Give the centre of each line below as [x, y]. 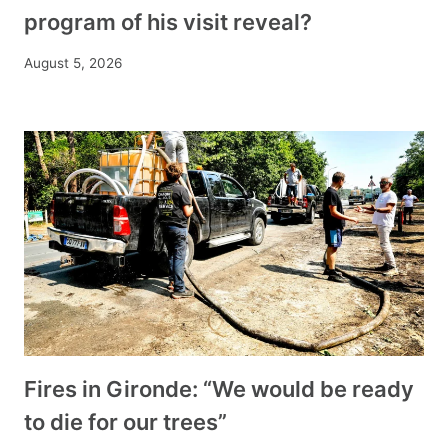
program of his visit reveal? [168, 22]
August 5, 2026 [73, 62]
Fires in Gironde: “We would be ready [219, 388]
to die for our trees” [125, 421]
